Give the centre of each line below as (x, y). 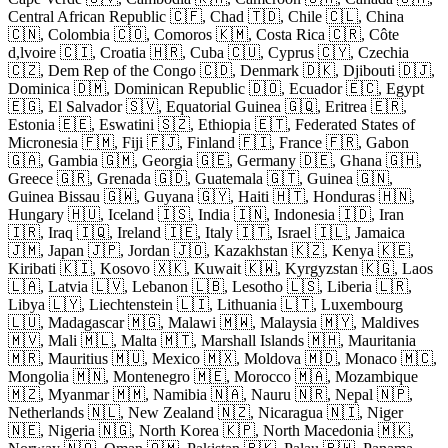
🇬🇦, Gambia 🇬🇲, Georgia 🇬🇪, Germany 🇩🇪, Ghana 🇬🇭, (215, 160)
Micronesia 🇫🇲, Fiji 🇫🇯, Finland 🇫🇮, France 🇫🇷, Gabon (208, 142)
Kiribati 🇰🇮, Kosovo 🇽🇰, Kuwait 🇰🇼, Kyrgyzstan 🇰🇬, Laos (220, 268)
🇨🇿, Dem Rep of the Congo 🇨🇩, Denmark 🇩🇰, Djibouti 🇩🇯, (221, 70)
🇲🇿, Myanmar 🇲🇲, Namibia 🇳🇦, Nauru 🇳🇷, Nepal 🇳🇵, (210, 394)
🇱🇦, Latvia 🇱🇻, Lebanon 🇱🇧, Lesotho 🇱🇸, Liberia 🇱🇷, (210, 286)
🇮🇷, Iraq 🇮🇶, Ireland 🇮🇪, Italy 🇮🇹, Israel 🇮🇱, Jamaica (206, 232)
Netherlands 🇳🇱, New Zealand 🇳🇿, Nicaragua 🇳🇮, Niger (205, 412)
